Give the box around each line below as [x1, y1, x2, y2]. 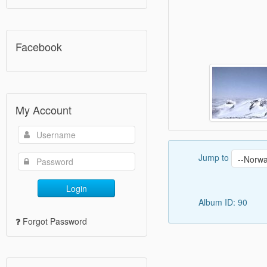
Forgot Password [23, 215, 87, 228]
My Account [15, 102, 72, 118]
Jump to [198, 151, 231, 163]
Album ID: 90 [198, 196, 250, 208]
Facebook [15, 39, 62, 55]
